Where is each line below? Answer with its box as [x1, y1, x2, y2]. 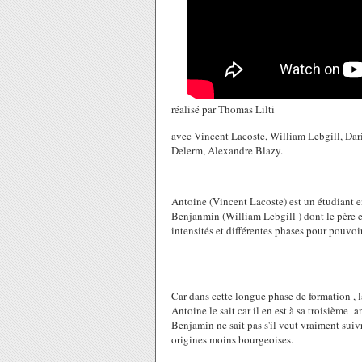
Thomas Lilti [218, 102, 275, 116]
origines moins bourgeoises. [171, 332, 293, 347]
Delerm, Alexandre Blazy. [171, 143, 283, 158]
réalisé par [171, 102, 218, 116]
